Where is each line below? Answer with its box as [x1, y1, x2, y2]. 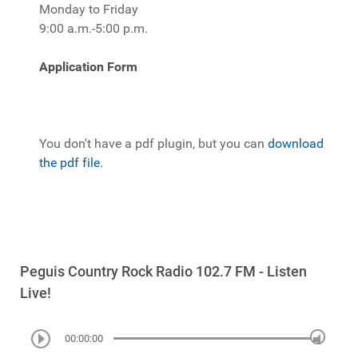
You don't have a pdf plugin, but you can [39, 135, 268, 151]
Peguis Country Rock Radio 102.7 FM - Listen [20, 262, 307, 280]
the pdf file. [39, 154, 103, 170]
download [268, 135, 324, 151]
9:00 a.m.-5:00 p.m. [39, 20, 148, 36]
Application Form [39, 58, 137, 74]
